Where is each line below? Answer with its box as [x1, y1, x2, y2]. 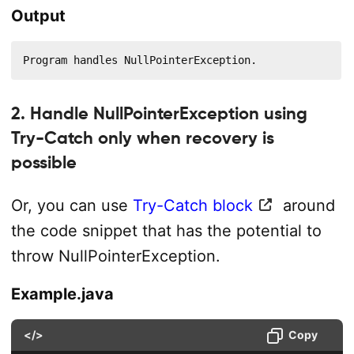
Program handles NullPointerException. [22, 53, 257, 66]
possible [10, 152, 77, 173]
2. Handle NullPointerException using [10, 103, 307, 124]
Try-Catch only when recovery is [10, 127, 274, 149]
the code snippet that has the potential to [10, 220, 322, 240]
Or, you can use [10, 195, 133, 215]
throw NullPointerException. [10, 246, 220, 265]
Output [10, 6, 66, 25]
